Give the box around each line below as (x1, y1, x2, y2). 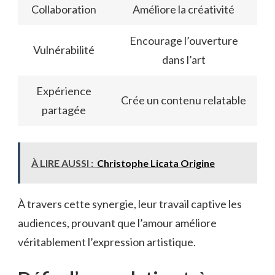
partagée (42, 103, 86, 117)
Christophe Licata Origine (97, 157, 215, 169)
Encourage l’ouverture (129, 34, 238, 48)
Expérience (36, 84, 91, 98)
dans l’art (161, 53, 206, 67)
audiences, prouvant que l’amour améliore (18, 216, 217, 230)
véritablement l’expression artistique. (18, 235, 196, 249)
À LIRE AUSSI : (31, 157, 93, 169)
